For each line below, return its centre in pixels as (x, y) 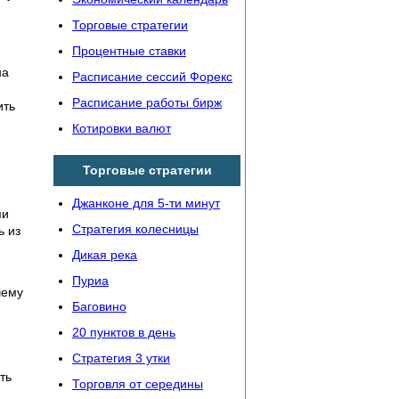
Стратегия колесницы (135, 229)
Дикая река (105, 255)
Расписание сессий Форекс (152, 77)
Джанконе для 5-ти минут (146, 203)
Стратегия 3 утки (121, 358)
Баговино (99, 306)
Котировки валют (122, 128)
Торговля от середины (138, 384)
